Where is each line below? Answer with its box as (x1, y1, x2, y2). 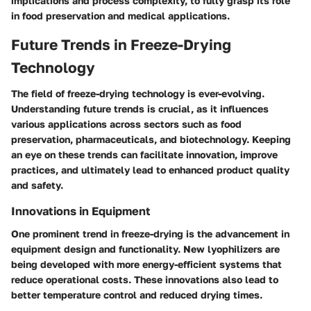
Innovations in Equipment (11, 204, 151, 219)
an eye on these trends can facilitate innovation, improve (11, 149, 278, 161)
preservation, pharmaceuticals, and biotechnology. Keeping (11, 133, 291, 146)
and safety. (11, 179, 63, 192)
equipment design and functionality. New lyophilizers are (11, 242, 280, 255)
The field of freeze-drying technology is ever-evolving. (11, 87, 264, 100)
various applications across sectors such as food (11, 118, 242, 131)
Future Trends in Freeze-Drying (11, 35, 231, 53)
